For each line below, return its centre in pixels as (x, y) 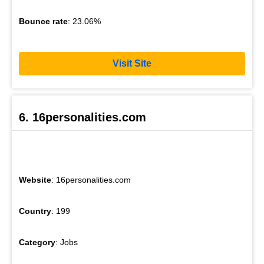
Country (35, 211)
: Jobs (67, 242)
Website (35, 180)
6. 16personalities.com (82, 118)
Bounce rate (43, 21)
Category (37, 242)
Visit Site (132, 64)
